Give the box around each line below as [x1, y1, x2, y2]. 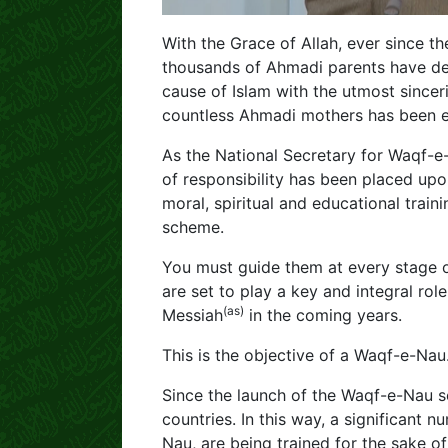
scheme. [162, 217, 224, 237]
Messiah [162, 305, 223, 325]
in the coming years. [244, 305, 402, 325]
